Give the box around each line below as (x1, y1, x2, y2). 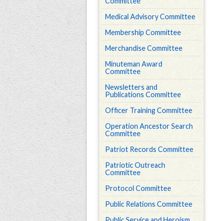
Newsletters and (105, 83, 157, 91)
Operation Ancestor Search (105, 122, 193, 130)
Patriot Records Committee (105, 145, 193, 153)
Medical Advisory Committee (105, 12, 195, 21)
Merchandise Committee (105, 44, 183, 52)
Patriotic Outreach (105, 161, 165, 169)
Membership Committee (105, 28, 181, 37)
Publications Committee (105, 90, 181, 99)
